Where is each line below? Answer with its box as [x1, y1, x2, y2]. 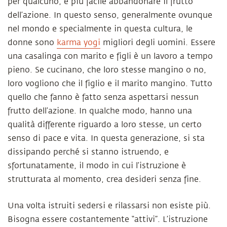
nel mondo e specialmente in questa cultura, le [8, 24, 193, 33]
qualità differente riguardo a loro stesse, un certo [8, 120, 202, 129]
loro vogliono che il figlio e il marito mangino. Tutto [8, 79, 212, 88]
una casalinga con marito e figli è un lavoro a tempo [8, 52, 213, 61]
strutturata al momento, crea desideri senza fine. [8, 175, 201, 184]
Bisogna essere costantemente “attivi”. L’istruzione [8, 215, 208, 224]
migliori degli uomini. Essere [100, 38, 215, 47]
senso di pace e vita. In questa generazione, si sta [8, 134, 205, 143]
